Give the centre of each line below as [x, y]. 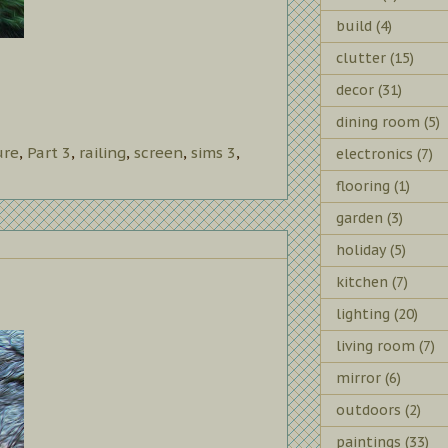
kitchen [362, 281]
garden [359, 217]
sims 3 [213, 152]
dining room [378, 121]
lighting [363, 313]
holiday [361, 249]
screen [158, 152]
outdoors [368, 409]
